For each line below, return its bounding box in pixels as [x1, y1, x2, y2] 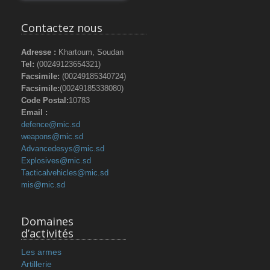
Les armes [21, 246, 61, 257]
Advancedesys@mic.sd [21, 144, 104, 153]
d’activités [21, 225, 74, 240]
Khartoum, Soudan [56, 48, 124, 57]
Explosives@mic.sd [21, 156, 91, 165]
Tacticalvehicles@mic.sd [21, 168, 108, 177]
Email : [21, 108, 48, 117]
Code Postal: [21, 96, 69, 105]
